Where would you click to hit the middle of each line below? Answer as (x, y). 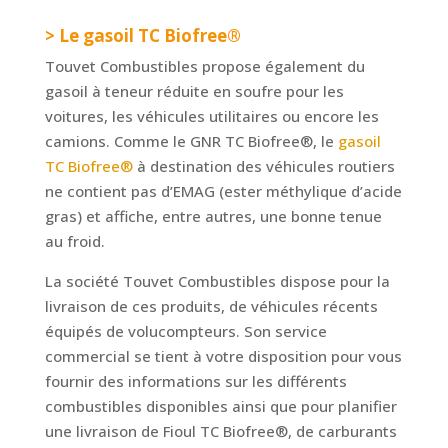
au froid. (74, 241)
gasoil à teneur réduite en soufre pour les (194, 91)
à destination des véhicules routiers (263, 166)
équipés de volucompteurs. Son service (185, 331)
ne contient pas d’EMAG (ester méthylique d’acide (223, 191)
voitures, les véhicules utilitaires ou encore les (211, 116)
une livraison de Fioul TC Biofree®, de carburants (220, 431)
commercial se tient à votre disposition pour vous (223, 356)
